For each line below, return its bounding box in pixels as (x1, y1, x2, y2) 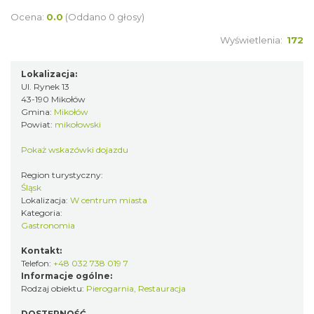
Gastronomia (21, 220, 75, 231)
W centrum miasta (70, 195, 147, 205)
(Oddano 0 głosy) (65, 11, 144, 22)
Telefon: (21, 258, 53, 268)
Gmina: (21, 107, 54, 117)
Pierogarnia (86, 283, 134, 294)
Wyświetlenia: (220, 34, 287, 46)
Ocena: (11, 11, 44, 22)
